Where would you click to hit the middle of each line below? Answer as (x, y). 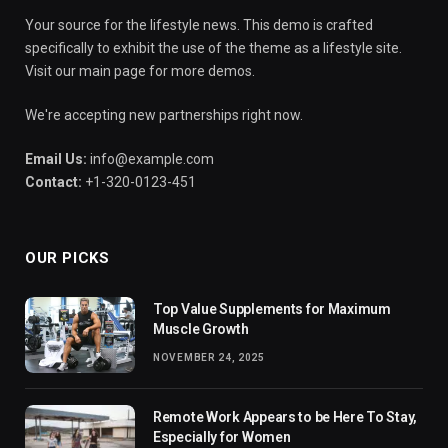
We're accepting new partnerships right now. (164, 115)
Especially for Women (222, 437)
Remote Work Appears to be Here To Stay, (285, 417)
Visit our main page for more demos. (140, 71)
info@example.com (150, 159)
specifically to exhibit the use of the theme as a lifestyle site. (213, 48)
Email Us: (56, 159)
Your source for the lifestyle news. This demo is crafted (199, 25)
